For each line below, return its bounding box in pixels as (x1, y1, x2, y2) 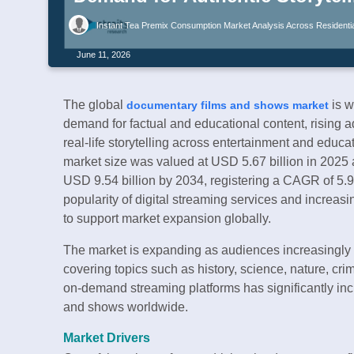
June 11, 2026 (77, 49, 130, 59)
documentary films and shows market (126, 99, 329, 112)
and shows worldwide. (63, 300, 188, 314)
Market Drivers (63, 331, 150, 345)
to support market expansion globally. (63, 212, 271, 226)
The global (63, 98, 126, 112)
